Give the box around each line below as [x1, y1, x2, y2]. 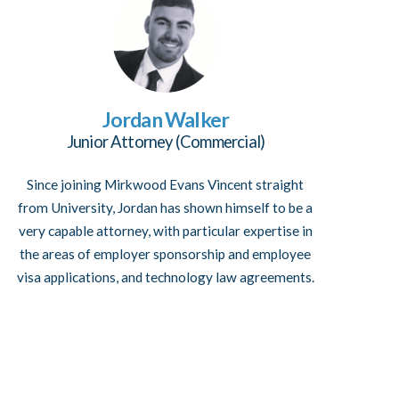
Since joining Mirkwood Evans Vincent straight [27, 176, 305, 193]
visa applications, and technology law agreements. [16, 269, 314, 286]
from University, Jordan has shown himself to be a [18, 199, 313, 216]
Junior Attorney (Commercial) [66, 132, 265, 152]
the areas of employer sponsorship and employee [20, 246, 312, 263]
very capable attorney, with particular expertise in [18, 223, 313, 240]
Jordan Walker [102, 107, 230, 133]
